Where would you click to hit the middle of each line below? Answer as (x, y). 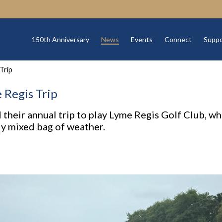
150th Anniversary (60, 40)
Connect (178, 40)
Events (141, 40)
